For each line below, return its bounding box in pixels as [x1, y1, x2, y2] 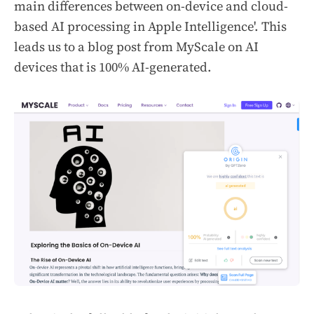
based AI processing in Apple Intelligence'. [14, 18, 261, 36]
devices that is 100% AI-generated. [14, 58, 212, 76]
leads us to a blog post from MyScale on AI [14, 38, 259, 56]
